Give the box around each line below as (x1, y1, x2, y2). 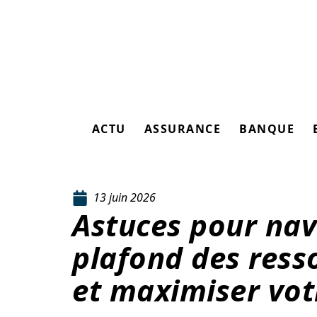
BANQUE (239, 121, 295, 137)
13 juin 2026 (93, 190, 156, 205)
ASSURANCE (144, 121, 221, 137)
